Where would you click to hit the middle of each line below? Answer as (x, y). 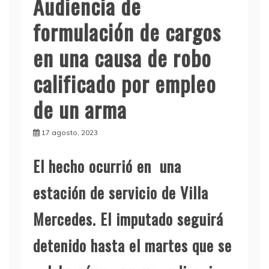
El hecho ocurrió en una (107, 166)
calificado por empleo (125, 83)
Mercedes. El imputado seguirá (128, 219)
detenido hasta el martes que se (132, 245)
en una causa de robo (122, 57)
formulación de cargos (127, 32)
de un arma (80, 109)
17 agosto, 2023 (70, 132)
